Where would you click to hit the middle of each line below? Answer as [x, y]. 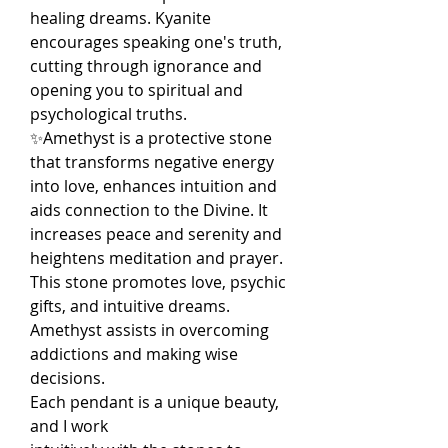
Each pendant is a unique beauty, [154, 402]
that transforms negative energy [152, 162]
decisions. [67, 378]
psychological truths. [108, 114]
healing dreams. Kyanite [120, 18]
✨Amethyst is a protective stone [151, 138]
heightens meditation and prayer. [156, 258]
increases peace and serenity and [156, 234]
